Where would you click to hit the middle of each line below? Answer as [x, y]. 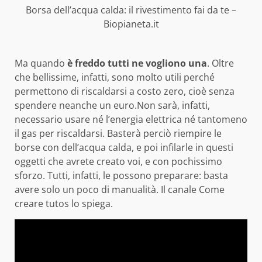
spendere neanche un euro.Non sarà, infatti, [112, 105]
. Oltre [220, 63]
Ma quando [41, 63]
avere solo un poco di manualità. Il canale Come [120, 189]
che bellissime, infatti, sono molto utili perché [115, 77]
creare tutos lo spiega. [64, 203]
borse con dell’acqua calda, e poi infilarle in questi [124, 147]
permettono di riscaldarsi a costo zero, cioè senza [125, 91]
